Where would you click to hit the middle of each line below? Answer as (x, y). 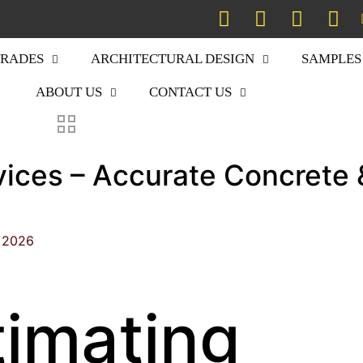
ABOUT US (69, 92)
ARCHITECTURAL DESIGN (172, 59)
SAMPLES (331, 59)
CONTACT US (191, 92)
